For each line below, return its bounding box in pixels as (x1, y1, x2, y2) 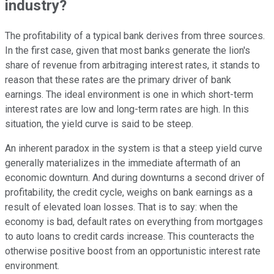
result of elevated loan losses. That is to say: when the (5, 201, 238, 213)
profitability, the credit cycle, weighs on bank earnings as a (5, 187, 253, 199)
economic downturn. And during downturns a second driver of (5, 172, 265, 184)
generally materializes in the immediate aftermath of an (5, 157, 240, 169)
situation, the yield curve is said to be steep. (5, 118, 193, 130)
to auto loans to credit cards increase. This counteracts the (5, 231, 254, 243)
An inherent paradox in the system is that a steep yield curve (5, 143, 262, 155)
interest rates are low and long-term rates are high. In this (5, 103, 249, 116)
